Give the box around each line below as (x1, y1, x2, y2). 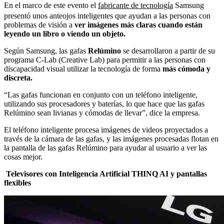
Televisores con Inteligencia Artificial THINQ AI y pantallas (6, 169, 207, 178)
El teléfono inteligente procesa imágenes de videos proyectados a (4, 125, 208, 134)
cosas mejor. (4, 152, 42, 161)
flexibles (4, 178, 31, 187)
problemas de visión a (4, 20, 74, 29)
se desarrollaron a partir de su (121, 46, 215, 55)
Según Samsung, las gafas (4, 46, 88, 55)
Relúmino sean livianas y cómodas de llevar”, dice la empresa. (4, 108, 204, 117)
